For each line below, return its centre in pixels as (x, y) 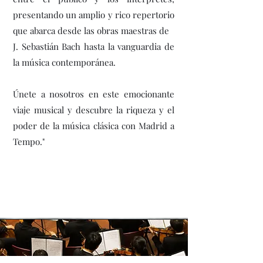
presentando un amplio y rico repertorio (94, 15)
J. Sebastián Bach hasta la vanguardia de (94, 46)
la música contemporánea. (64, 62)
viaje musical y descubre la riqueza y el (94, 110)
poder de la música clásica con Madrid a (94, 126)
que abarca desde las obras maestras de (91, 31)
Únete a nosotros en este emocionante (94, 94)
